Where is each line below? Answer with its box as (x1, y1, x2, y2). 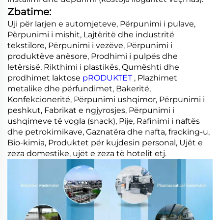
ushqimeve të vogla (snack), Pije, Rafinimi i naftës (7, 116, 200, 126)
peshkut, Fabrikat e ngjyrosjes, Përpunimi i (7, 105, 174, 115)
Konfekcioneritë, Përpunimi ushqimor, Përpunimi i (7, 94, 205, 104)
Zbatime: (7, 5, 51, 18)
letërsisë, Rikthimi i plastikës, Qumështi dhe (7, 62, 179, 72)
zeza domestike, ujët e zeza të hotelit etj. (7, 148, 166, 158)
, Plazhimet (134, 73, 177, 82)
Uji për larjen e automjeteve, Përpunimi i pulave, (7, 19, 195, 28)
